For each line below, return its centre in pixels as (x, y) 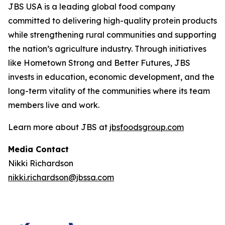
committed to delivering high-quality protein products (113, 20)
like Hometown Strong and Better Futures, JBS (99, 63)
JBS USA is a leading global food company (92, 6)
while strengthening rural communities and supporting (112, 34)
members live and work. (54, 105)
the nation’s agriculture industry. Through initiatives (107, 48)
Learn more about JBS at (59, 127)
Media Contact (38, 149)
